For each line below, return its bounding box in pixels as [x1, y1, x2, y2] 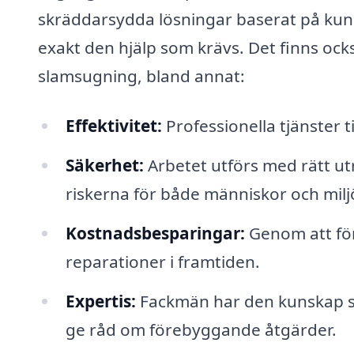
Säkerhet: [65, 154, 144, 177]
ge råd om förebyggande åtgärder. [65, 318, 337, 341]
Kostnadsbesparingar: [65, 222, 245, 245]
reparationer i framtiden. [65, 250, 260, 273]
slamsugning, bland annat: [38, 64, 245, 87]
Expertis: [65, 290, 136, 312]
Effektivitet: [65, 115, 162, 137]
